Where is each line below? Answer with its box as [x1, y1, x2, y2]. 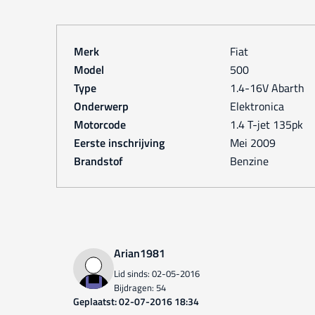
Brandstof [74, 153, 123, 169]
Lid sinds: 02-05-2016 [114, 266, 200, 281]
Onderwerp [74, 98, 129, 115]
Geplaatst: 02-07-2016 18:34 [73, 294, 199, 309]
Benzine [236, 153, 269, 169]
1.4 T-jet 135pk [238, 116, 303, 133]
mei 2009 [238, 134, 276, 151]
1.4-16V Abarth [238, 79, 304, 96]
